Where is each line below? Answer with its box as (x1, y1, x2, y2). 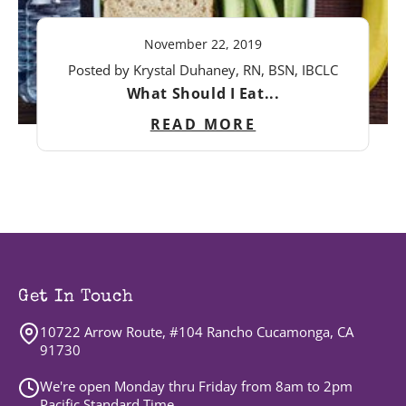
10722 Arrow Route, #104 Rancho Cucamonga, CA (40, 323, 353, 342)
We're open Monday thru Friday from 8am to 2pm (40, 377, 353, 396)
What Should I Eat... (126, 83, 280, 104)
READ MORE (150, 114, 256, 135)
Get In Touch (18, 289, 134, 307)
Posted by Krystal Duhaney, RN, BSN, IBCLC (68, 61, 338, 80)
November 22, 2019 (144, 35, 262, 53)
